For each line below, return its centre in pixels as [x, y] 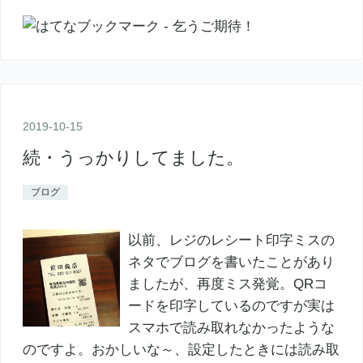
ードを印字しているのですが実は [231, 305]
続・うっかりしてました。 [133, 157]
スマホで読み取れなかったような [231, 327]
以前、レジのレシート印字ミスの [231, 240]
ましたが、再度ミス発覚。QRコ [227, 284]
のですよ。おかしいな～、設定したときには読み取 [181, 349]
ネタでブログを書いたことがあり [231, 262]
